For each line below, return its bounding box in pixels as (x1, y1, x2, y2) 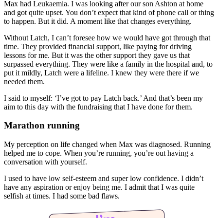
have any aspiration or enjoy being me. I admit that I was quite (4, 183, 195, 192)
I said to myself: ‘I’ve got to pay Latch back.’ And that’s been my (4, 93, 203, 102)
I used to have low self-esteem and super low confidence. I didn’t (4, 174, 203, 183)
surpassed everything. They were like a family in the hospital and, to (4, 59, 213, 68)
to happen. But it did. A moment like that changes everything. (4, 17, 192, 25)
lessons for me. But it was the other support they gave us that (4, 51, 190, 59)
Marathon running (4, 120, 80, 131)
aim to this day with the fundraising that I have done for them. (4, 102, 193, 111)
